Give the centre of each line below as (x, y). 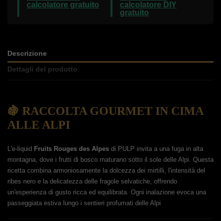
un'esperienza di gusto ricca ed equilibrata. (68, 192)
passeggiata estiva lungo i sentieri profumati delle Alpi (84, 203)
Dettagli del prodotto (42, 70)
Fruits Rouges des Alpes (72, 148)
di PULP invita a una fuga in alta (156, 148)
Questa (203, 159)
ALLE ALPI (39, 125)
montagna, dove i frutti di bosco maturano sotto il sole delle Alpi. (99, 159)
